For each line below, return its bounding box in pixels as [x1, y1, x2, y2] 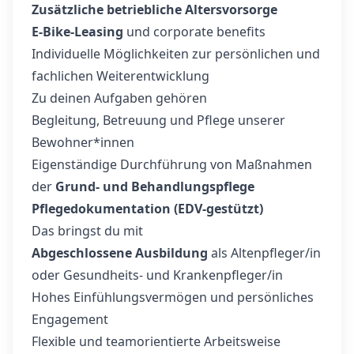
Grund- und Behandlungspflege [55, 178, 254, 195]
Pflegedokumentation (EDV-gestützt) [32, 200, 263, 217]
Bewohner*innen [32, 134, 134, 151]
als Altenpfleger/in [208, 244, 321, 262]
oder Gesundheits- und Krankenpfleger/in [32, 266, 283, 284]
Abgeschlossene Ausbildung [32, 244, 208, 262]
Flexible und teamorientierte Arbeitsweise [32, 333, 281, 350]
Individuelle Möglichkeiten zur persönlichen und [32, 45, 320, 62]
